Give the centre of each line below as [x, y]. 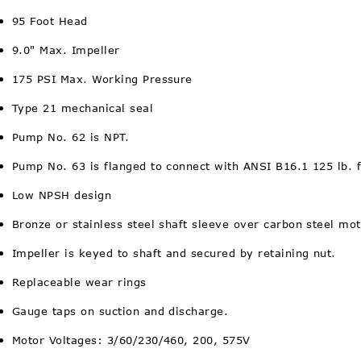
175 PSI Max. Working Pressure [102, 79]
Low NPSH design [62, 195]
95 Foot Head [50, 21]
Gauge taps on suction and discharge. [120, 311]
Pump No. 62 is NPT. [71, 137]
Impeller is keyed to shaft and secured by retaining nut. [174, 253]
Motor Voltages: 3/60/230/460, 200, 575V [131, 340]
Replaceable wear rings [79, 282]
